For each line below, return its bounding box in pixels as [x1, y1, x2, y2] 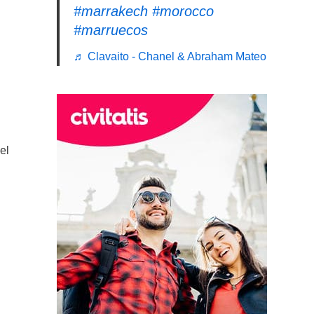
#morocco [152, 3, 214, 19]
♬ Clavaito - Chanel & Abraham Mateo [74, 50, 266, 62]
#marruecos [74, 22, 148, 38]
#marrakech [74, 3, 148, 19]
